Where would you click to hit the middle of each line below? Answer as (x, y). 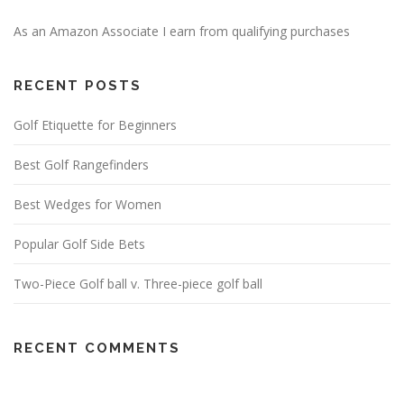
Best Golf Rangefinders (81, 165)
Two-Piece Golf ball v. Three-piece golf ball (138, 284)
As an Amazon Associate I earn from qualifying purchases (182, 31)
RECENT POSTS (78, 86)
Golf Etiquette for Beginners (95, 125)
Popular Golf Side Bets (79, 244)
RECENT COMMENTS (97, 348)
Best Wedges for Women (87, 204)
